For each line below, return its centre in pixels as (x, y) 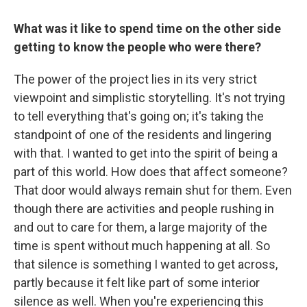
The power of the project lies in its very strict (135, 79)
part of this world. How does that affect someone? (151, 172)
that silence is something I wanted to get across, (146, 265)
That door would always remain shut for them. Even (153, 191)
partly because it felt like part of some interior (137, 283)
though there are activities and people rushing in (144, 209)
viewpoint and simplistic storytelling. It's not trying (149, 98)
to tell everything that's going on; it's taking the (139, 116)
